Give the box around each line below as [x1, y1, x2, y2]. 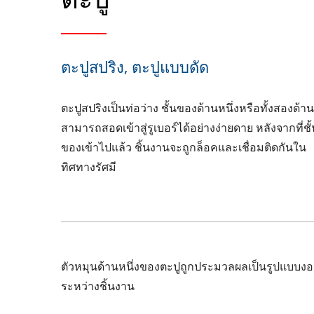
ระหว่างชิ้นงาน [61, 280, 135, 292]
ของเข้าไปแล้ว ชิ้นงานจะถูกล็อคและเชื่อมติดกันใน [61, 142, 306, 153]
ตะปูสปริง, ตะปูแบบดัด [61, 56, 209, 77]
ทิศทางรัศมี [61, 162, 116, 173]
